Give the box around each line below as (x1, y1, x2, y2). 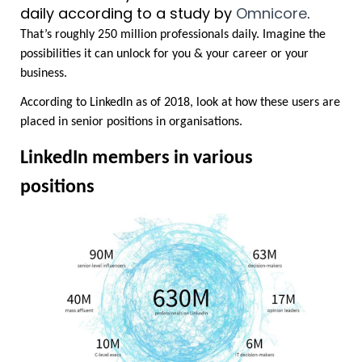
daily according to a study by (20, 3, 236, 24)
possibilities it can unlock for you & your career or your (20, 48, 309, 61)
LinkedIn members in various (20, 149, 253, 169)
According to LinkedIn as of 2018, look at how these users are (20, 96, 340, 110)
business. (20, 67, 67, 81)
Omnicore (236, 3, 307, 24)
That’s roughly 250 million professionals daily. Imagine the (20, 28, 326, 42)
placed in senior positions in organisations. (20, 116, 242, 129)
